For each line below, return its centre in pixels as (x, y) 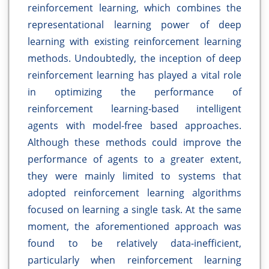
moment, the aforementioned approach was (134, 227)
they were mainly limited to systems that (134, 176)
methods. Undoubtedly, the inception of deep (134, 59)
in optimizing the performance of (134, 92)
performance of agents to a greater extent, (134, 159)
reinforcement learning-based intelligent (134, 109)
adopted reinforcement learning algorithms (134, 193)
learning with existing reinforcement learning (134, 42)
